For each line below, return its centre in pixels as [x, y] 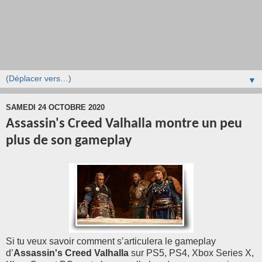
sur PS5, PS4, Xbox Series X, [192, 253]
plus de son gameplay [69, 141]
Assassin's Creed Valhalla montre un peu [124, 124]
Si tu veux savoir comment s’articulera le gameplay [111, 242]
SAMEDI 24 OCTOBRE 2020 [55, 108]
